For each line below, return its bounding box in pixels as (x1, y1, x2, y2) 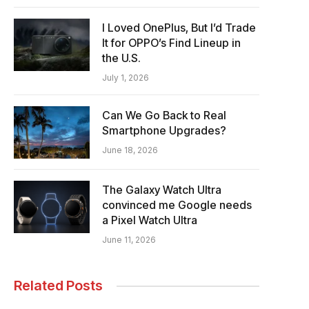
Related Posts (14, 277, 103, 294)
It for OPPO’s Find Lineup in (102, 36, 241, 50)
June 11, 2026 (102, 235, 156, 245)
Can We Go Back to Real (102, 108, 226, 122)
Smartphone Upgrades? (102, 123, 226, 137)
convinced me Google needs (102, 198, 252, 212)
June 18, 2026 (102, 145, 158, 155)
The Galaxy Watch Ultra (102, 183, 221, 197)
